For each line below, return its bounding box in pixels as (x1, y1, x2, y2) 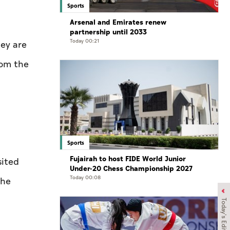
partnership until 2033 (70, 26, 147, 37)
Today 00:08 (70, 173, 101, 182)
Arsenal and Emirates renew (70, 16, 166, 28)
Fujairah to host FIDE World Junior (70, 153, 186, 164)
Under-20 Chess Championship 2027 (70, 163, 193, 174)
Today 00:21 (70, 36, 99, 45)
